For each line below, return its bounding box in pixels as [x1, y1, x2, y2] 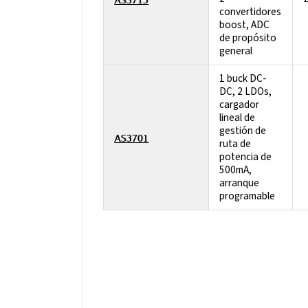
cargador [219, 97, 260, 113]
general [219, 43, 253, 59]
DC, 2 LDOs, [219, 84, 272, 100]
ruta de [219, 136, 252, 152]
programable [219, 188, 276, 204]
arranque [219, 175, 260, 191]
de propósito [219, 30, 277, 46]
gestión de [219, 123, 267, 139]
